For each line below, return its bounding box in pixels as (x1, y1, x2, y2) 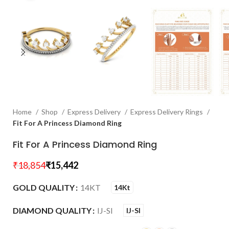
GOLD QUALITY (13, 182, 75, 193)
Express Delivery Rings (130, 107, 204, 116)
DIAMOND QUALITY (13, 205, 91, 216)
